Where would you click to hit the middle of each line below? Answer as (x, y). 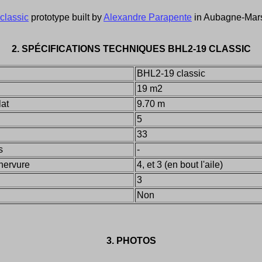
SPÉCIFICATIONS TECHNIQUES (93, 49)
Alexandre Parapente (148, 17)
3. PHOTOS (131, 241)
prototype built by (66, 17)
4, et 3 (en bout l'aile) (180, 165)
